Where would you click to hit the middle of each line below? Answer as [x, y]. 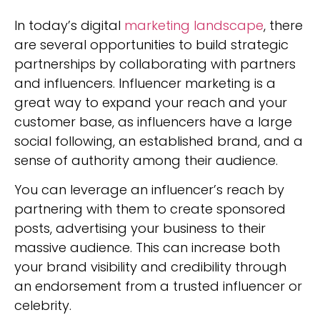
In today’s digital [69, 25]
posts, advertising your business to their [140, 229]
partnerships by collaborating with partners [155, 64]
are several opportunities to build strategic [151, 44]
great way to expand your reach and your [151, 102]
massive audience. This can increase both [147, 248]
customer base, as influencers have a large [153, 121]
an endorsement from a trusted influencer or [158, 286]
